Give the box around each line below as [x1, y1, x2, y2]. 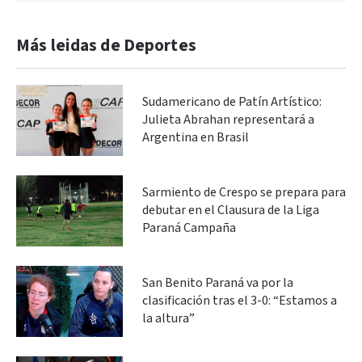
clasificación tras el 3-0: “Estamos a [142, 292, 337, 309]
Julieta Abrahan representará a [142, 111, 314, 128]
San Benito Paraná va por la [142, 274, 293, 292]
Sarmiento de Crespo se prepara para [142, 183, 346, 201]
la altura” [142, 309, 195, 327]
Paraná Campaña [142, 219, 236, 237]
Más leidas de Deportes [16, 35, 196, 57]
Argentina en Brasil [142, 128, 249, 146]
